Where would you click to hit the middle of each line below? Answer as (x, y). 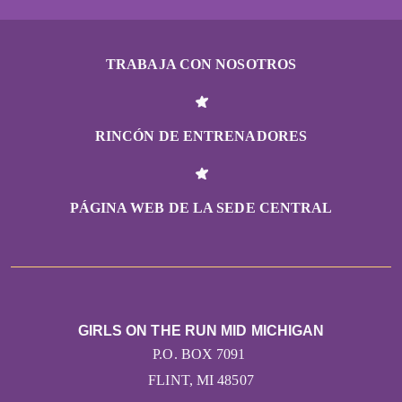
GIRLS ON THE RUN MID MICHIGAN (201, 331)
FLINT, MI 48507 (201, 380)
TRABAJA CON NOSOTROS (201, 65)
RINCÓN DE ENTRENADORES (201, 136)
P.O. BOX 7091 (201, 354)
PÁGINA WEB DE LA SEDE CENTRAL (201, 208)
